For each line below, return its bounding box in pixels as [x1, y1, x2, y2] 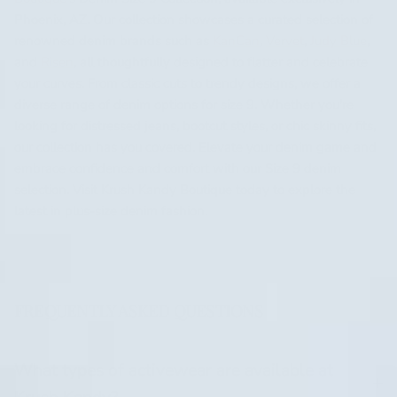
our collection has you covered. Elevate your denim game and [14, 138, 377, 157]
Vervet [266, 32, 304, 51]
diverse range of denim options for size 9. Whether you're [14, 96, 354, 114]
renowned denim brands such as [14, 32, 213, 51]
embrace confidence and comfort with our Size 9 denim [14, 160, 341, 178]
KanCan [213, 32, 260, 51]
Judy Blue [310, 32, 367, 51]
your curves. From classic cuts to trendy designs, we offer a [14, 74, 361, 93]
